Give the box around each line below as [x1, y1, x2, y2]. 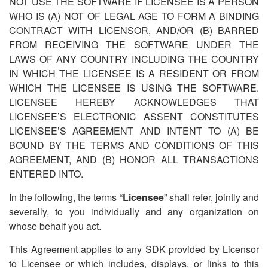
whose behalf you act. [9, 219, 101, 233]
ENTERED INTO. [9, 167, 83, 181]
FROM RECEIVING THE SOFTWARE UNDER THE [9, 38, 259, 51]
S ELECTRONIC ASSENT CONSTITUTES [60, 109, 259, 123]
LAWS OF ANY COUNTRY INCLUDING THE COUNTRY [9, 52, 259, 66]
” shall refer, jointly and [163, 190, 260, 204]
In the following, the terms [9, 190, 120, 204]
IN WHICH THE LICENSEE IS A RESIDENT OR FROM [9, 66, 259, 80]
